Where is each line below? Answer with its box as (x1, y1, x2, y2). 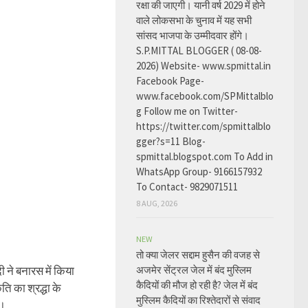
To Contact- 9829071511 (136, 180, 238, 193)
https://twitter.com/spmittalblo (136, 120, 271, 133)
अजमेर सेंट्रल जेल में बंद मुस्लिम (136, 263, 252, 276)
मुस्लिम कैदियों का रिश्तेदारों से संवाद (136, 294, 261, 307)
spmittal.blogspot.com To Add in (136, 150, 273, 163)
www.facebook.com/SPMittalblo (136, 89, 274, 102)
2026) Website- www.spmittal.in (136, 59, 271, 72)
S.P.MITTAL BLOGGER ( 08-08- (136, 44, 262, 57)
